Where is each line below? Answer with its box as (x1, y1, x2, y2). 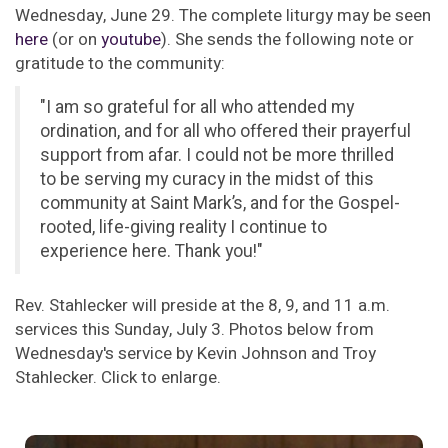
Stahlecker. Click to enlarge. (15, 365, 221, 390)
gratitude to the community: (15, 51, 225, 76)
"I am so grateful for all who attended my (40, 95, 354, 120)
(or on (52, 27, 101, 52)
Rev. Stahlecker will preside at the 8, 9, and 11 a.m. (15, 293, 390, 318)
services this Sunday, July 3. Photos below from (15, 317, 374, 342)
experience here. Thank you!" (40, 239, 263, 264)
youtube (101, 27, 161, 52)
